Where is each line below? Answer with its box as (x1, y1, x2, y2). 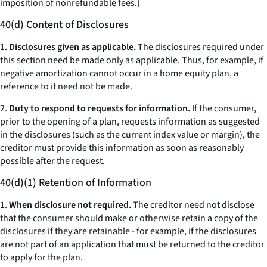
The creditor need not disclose (131, 198, 254, 212)
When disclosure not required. (9, 198, 131, 212)
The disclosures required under (136, 41, 264, 54)
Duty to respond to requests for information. (9, 102, 190, 115)
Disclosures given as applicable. (9, 41, 136, 54)
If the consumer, (190, 102, 256, 115)
